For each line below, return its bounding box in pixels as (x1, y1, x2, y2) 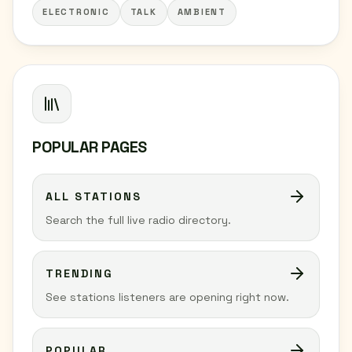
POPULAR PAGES (32, 137, 147, 157)
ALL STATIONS (46, 189, 141, 203)
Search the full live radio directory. (46, 213, 231, 227)
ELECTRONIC (42, 6, 110, 17)
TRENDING (46, 266, 113, 280)
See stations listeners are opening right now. (46, 290, 289, 304)
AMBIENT (177, 6, 226, 17)
